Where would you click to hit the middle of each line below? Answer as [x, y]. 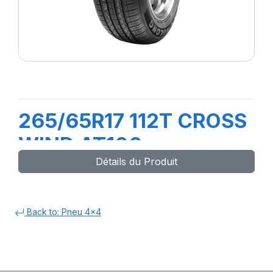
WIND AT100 [80, 144]
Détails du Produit [136, 161]
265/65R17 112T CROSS [133, 121]
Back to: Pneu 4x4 [63, 212]
